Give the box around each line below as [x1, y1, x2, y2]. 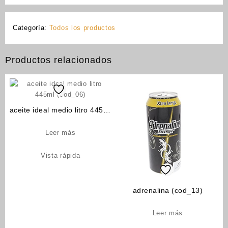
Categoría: [13, 23, 49, 32]
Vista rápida [40, 152, 80, 160]
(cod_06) [45, 117, 76, 125]
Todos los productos [49, 23, 116, 32]
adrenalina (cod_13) [132, 186, 203, 195]
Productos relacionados [5, 54, 112, 65]
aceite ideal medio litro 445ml [9, 106, 111, 115]
